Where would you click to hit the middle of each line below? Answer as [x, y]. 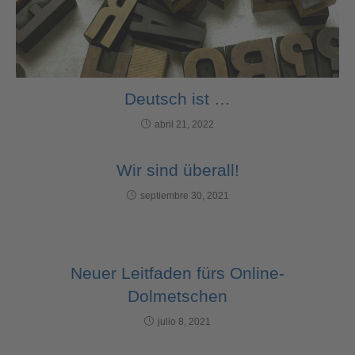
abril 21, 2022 [184, 124]
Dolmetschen [177, 296]
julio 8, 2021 [184, 321]
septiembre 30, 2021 [184, 195]
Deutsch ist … [177, 98]
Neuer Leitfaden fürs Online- [177, 273]
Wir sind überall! [177, 170]
